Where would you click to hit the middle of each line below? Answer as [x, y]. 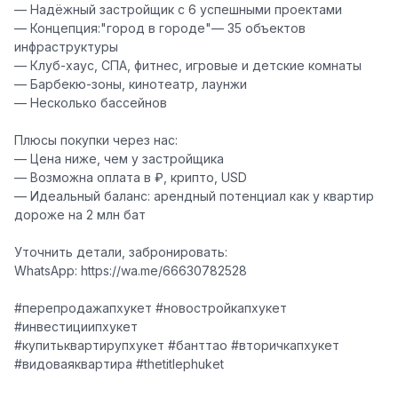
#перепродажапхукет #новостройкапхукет [151, 308]
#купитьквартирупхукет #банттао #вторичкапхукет [177, 346]
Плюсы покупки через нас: [96, 140]
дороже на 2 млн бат [80, 215]
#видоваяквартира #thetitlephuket [119, 364]
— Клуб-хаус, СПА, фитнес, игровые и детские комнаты [188, 66]
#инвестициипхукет [76, 327]
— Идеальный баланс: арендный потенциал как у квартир [194, 196]
